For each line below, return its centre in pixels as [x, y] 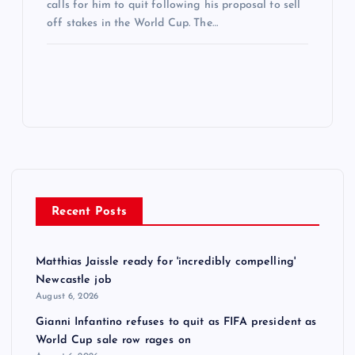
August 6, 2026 [67, 297]
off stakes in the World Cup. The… [132, 23]
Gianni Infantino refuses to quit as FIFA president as [176, 322]
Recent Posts [90, 212]
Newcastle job [74, 281]
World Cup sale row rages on [113, 340]
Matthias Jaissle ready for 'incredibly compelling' [166, 262]
